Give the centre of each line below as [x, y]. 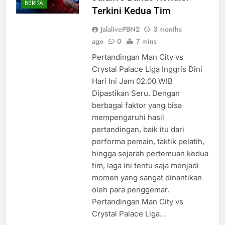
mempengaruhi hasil [128, 118]
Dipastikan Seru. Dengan [136, 93]
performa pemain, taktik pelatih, [148, 142]
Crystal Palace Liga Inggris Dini [147, 69]
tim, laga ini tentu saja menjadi [145, 166]
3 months [167, 29]
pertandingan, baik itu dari [138, 130]
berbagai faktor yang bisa [137, 105]
